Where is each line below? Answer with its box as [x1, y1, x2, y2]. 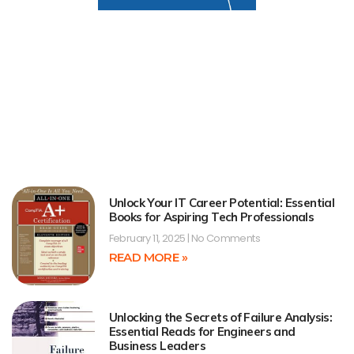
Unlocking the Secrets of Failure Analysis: [108, 310, 333, 326]
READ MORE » [108, 249, 187, 265]
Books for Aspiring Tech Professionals [108, 209, 314, 224]
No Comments [189, 230, 260, 246]
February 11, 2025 [108, 230, 187, 246]
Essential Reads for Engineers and [108, 324, 296, 340]
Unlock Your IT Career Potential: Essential [108, 194, 335, 210]
